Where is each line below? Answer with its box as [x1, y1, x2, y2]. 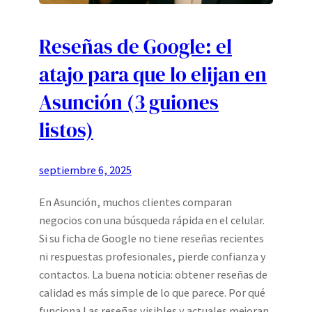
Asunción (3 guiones [39, 88, 219, 116]
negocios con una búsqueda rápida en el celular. [39, 212, 265, 227]
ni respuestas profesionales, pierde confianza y [39, 249, 266, 263]
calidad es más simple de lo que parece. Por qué [39, 285, 265, 299]
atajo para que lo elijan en [39, 60, 267, 88]
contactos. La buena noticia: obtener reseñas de [39, 267, 267, 281]
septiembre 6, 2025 [39, 162, 132, 177]
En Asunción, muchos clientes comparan [39, 194, 232, 209]
